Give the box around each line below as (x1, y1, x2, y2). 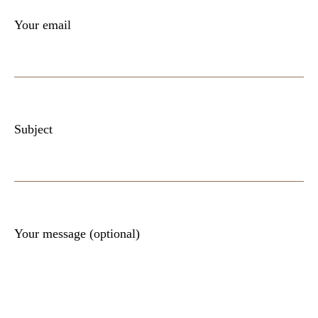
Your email (14, 17, 71, 32)
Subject (14, 122, 53, 137)
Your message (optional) (14, 226, 140, 241)
